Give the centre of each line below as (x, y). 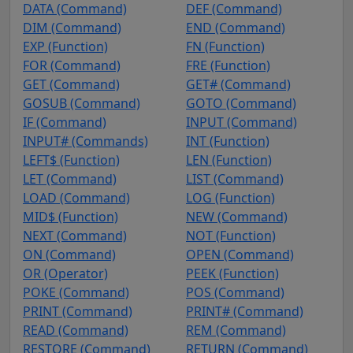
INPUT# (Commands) (85, 141)
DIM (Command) (72, 27)
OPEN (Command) (240, 254)
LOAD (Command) (76, 197)
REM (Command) (236, 330)
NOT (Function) (231, 235)
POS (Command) (235, 292)
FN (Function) (225, 46)
